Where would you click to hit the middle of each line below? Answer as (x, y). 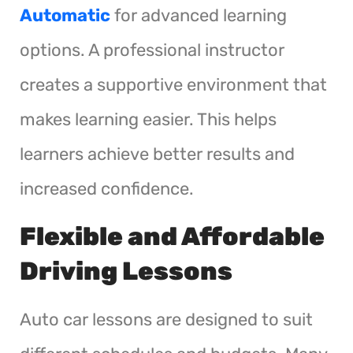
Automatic (65, 15)
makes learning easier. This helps (148, 119)
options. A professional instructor (152, 50)
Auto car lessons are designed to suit (166, 319)
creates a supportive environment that (173, 84)
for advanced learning (199, 15)
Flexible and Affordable (172, 236)
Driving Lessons (126, 271)
